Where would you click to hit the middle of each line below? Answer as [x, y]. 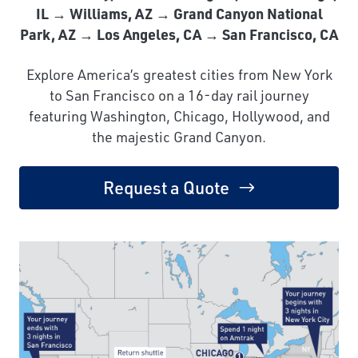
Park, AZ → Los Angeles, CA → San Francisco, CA [179, 35]
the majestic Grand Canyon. [179, 137]
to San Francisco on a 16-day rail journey [179, 95]
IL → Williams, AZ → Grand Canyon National [179, 14]
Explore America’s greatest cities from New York [179, 75]
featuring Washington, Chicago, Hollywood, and [179, 116]
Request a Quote [166, 188]
